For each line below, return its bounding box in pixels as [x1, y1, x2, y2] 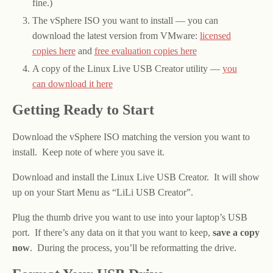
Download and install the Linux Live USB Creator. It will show [12, 172, 260, 183]
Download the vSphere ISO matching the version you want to [12, 132, 250, 143]
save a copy [213, 227, 260, 238]
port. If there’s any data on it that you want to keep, [12, 227, 213, 238]
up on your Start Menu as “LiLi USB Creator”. [12, 187, 193, 198]
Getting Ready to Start [12, 102, 154, 118]
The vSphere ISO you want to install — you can [32, 15, 218, 26]
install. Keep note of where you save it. [12, 147, 165, 158]
